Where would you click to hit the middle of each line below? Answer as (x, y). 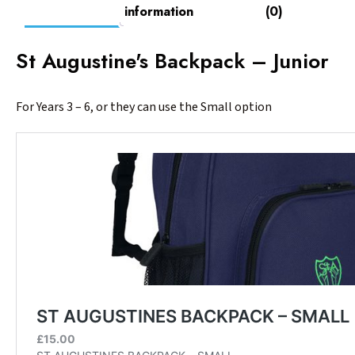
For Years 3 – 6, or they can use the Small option (145, 107)
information (159, 11)
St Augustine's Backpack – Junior (172, 61)
